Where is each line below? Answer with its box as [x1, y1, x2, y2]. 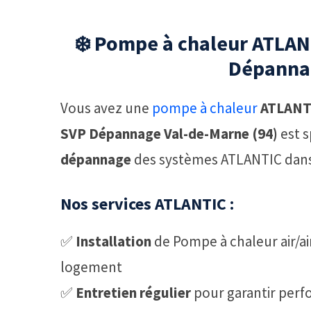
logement [60, 257, 122, 276]
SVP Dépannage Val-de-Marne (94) [60, 124, 278, 144]
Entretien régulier [76, 283, 191, 302]
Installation [76, 231, 151, 251]
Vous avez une [60, 99, 152, 118]
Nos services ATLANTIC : [60, 192, 234, 215]
